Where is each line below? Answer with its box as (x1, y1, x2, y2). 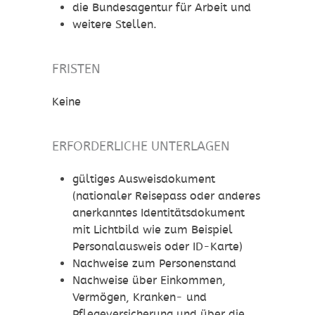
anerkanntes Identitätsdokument (72, 206, 245, 220)
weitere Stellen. (72, 18, 157, 32)
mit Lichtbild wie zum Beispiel (72, 223, 233, 237)
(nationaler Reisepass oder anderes (72, 189, 260, 203)
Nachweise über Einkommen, (72, 274, 226, 288)
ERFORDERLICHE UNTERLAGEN (52, 139, 230, 154)
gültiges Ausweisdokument (72, 172, 215, 186)
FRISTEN (52, 61, 101, 77)
